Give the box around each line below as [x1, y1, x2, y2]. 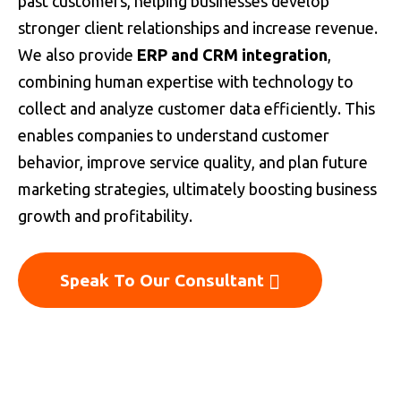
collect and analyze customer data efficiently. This [18, 99, 375, 117]
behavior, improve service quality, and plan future [18, 153, 368, 171]
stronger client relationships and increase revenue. [18, 19, 378, 37]
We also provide [18, 46, 137, 64]
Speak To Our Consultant [60, 270, 269, 290]
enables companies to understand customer [18, 126, 329, 144]
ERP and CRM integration [137, 46, 328, 64]
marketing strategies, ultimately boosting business [18, 180, 377, 198]
